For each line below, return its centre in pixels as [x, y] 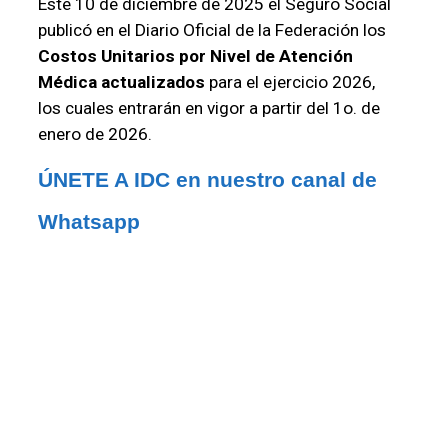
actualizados [152, 81]
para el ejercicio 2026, [289, 81]
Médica [67, 81]
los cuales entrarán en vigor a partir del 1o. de [208, 107]
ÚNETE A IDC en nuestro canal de [207, 179]
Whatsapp [88, 222]
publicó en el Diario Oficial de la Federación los [211, 29]
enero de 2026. [94, 133]
